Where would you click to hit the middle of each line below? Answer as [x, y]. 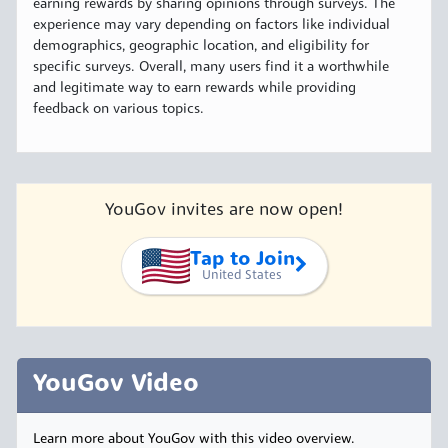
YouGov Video [116, 384]
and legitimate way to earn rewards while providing [194, 88]
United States [242, 275]
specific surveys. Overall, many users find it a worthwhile [211, 67]
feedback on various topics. [118, 109]
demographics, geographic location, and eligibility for [201, 46]
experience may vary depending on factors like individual [211, 25]
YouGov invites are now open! [224, 210]
